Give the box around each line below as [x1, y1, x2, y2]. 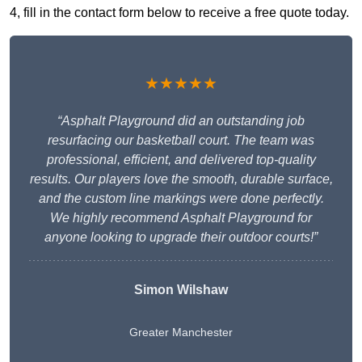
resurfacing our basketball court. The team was [48, 133, 314, 148]
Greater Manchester [129, 326, 233, 339]
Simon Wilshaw [134, 283, 228, 297]
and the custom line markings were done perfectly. [38, 192, 324, 206]
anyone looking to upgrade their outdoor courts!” [44, 230, 318, 245]
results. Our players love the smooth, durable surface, [29, 172, 333, 187]
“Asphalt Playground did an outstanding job [57, 114, 305, 128]
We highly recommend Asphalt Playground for [50, 211, 312, 225]
